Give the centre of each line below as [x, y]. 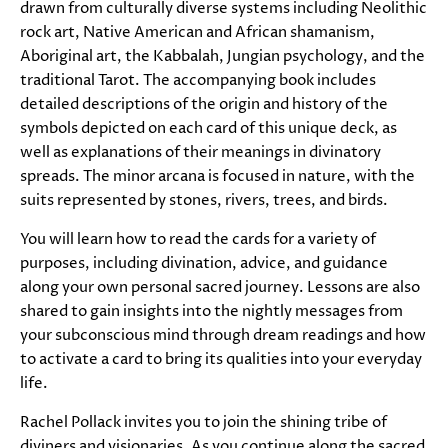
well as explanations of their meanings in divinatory [200, 153]
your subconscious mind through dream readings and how [223, 336]
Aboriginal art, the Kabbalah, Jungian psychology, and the [222, 57]
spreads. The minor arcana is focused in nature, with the [217, 177]
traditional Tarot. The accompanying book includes [198, 81]
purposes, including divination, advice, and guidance [204, 264]
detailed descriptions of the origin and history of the [204, 105]
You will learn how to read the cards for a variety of [198, 240]
